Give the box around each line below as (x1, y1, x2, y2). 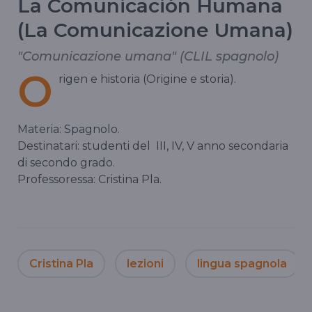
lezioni (127, 256, 164, 270)
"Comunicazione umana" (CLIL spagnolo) (17, 48, 279, 64)
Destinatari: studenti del (17, 139, 156, 153)
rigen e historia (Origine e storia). (58, 72, 236, 86)
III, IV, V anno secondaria (156, 139, 288, 153)
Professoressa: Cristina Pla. (17, 172, 162, 186)
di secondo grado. (17, 155, 115, 169)
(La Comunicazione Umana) (17, 17, 293, 42)
